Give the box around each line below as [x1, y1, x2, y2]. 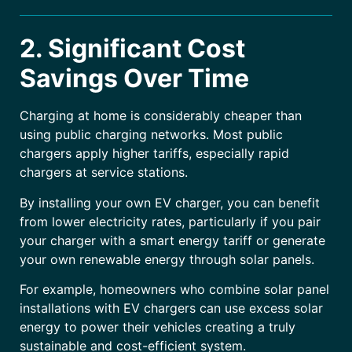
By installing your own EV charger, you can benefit [20, 194, 320, 211]
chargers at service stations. [20, 164, 188, 181]
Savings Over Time [20, 63, 249, 94]
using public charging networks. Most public [20, 126, 283, 143]
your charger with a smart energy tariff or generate [20, 232, 325, 248]
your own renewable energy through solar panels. [20, 251, 314, 267]
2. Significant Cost [20, 33, 245, 64]
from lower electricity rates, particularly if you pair [20, 213, 321, 229]
